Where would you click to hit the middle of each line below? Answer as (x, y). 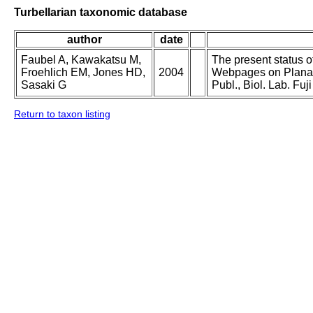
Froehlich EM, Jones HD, (83, 73)
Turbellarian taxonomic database (101, 12)
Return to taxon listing (62, 114)
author (84, 40)
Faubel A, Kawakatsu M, (81, 60)
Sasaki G (44, 85)
